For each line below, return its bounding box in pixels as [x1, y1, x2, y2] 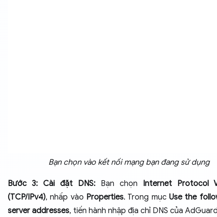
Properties [86, 192, 124, 202]
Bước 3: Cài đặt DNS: [8, 179, 101, 188]
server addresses [8, 206, 69, 216]
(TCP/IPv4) [8, 192, 46, 202]
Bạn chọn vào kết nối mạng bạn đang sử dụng [48, 157, 210, 167]
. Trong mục [124, 192, 169, 202]
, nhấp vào [46, 192, 86, 202]
